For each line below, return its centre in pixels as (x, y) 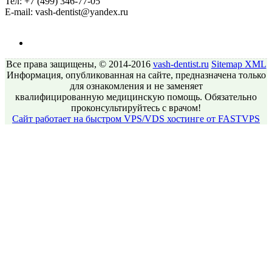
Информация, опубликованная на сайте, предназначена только (136, 75)
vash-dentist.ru (181, 64)
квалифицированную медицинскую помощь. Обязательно (136, 97)
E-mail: (19, 12)
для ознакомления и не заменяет (136, 86)
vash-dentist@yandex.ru (80, 12)
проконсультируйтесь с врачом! (136, 108)
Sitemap (228, 64)
